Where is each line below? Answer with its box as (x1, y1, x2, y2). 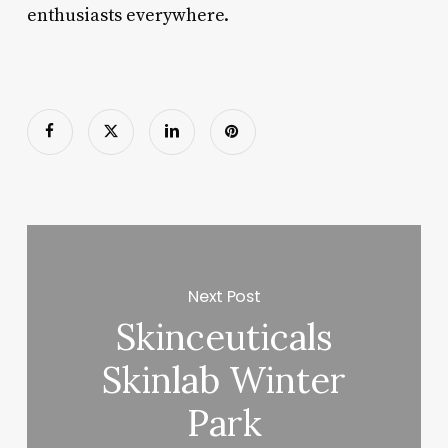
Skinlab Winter (102, 357, 347, 404)
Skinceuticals (115, 314, 333, 361)
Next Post (188, 284, 261, 308)
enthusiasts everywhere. (26, 3, 229, 27)
